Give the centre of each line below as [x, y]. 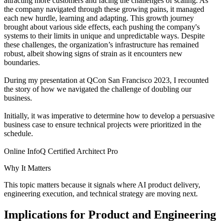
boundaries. [22, 62]
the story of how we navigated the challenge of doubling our [98, 89]
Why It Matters [27, 168]
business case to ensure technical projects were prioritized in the [103, 124]
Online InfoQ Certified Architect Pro [61, 151]
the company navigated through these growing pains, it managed [104, 9]
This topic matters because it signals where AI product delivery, [102, 184]
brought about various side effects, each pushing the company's [102, 27]
